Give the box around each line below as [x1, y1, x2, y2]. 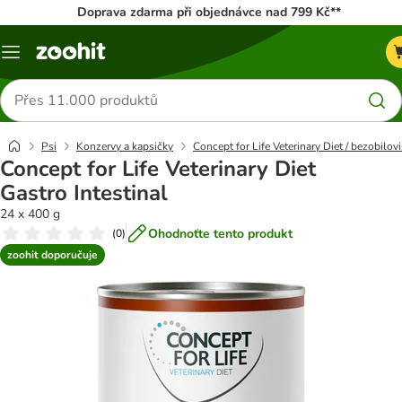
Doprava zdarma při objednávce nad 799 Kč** [77, 4, 341, 21]
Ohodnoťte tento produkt [148, 224, 293, 242]
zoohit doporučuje [7, 247, 98, 262]
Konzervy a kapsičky [76, 139, 173, 153]
